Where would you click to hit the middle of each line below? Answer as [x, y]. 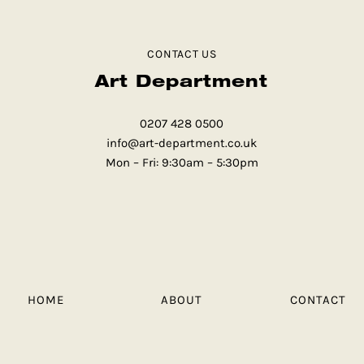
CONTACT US [182, 54]
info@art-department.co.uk [182, 143]
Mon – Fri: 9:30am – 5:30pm [182, 163]
